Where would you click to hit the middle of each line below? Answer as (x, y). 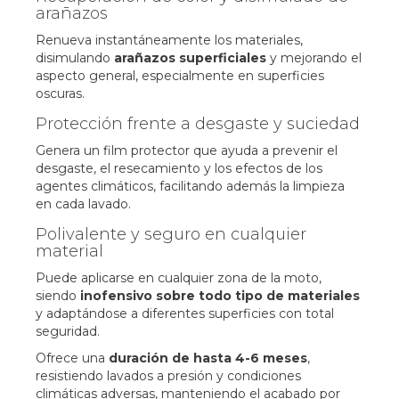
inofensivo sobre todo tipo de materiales (220, 295)
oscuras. (60, 93)
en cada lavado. (83, 204)
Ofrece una (72, 358)
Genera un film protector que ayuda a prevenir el (187, 150)
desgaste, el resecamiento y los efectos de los (179, 168)
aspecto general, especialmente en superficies (180, 75)
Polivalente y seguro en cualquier (171, 234)
